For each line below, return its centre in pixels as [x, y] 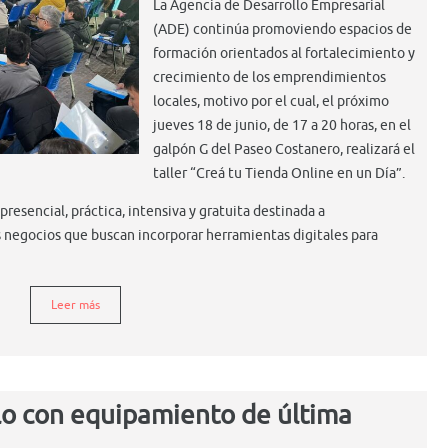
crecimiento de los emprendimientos [269, 77]
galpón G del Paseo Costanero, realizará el [284, 149]
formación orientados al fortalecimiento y [284, 53]
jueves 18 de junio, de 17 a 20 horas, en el [282, 125]
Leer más [75, 304]
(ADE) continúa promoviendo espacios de [282, 29]
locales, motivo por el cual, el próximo [271, 101]
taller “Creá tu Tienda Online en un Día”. [279, 173]
